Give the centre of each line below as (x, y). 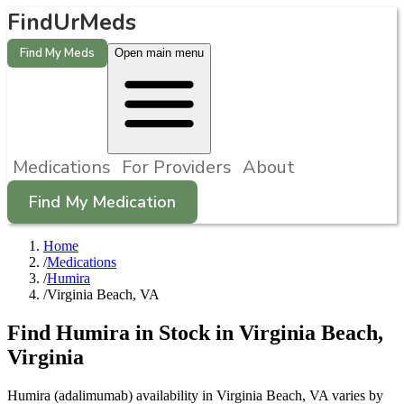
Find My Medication (102, 202)
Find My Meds (57, 53)
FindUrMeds (72, 23)
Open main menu (159, 53)
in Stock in (184, 332)
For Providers (177, 167)
